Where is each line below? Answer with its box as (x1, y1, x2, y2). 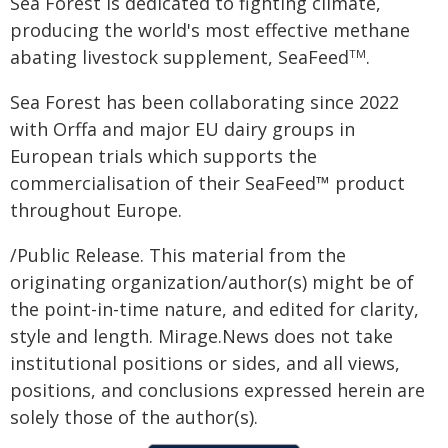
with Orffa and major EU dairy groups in (10, 117, 355, 141)
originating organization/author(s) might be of (10, 270, 414, 294)
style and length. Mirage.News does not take (10, 324, 393, 348)
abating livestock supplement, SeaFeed (10, 45, 349, 69)
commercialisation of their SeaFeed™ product (10, 171, 405, 195)
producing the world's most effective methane (10, 18, 410, 42)
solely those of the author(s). (10, 405, 258, 429)
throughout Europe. (10, 198, 182, 222)
